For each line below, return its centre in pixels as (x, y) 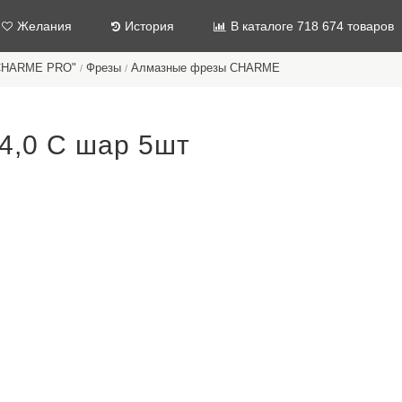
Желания (44, 26)
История (149, 26)
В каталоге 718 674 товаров (312, 26)
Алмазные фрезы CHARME (205, 68)
